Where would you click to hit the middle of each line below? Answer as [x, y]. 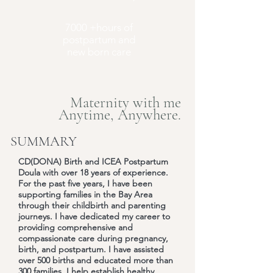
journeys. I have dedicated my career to [94, 216]
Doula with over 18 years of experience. [93, 172]
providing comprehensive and [76, 227]
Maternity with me [126, 102]
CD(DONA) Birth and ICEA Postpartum [93, 161]
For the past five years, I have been [85, 183]
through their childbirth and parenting [92, 205]
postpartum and [99, 40]
